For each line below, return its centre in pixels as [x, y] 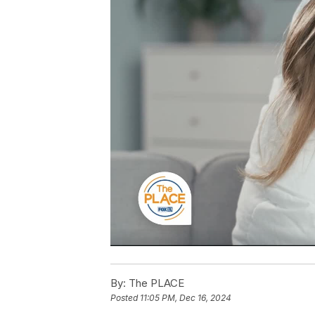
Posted [125, 297]
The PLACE [155, 283]
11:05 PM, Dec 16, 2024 [186, 297]
